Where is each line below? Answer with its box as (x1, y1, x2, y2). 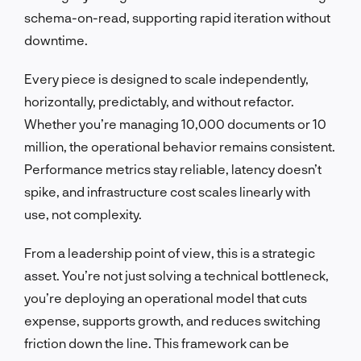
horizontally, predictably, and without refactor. (24, 93, 294, 109)
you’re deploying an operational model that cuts (24, 289, 307, 305)
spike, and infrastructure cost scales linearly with (24, 183, 310, 199)
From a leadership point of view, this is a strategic (24, 244, 315, 260)
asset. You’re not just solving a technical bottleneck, (24, 267, 329, 283)
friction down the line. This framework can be (24, 334, 289, 351)
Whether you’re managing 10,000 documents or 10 (24, 115, 326, 131)
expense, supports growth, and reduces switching (24, 312, 321, 328)
